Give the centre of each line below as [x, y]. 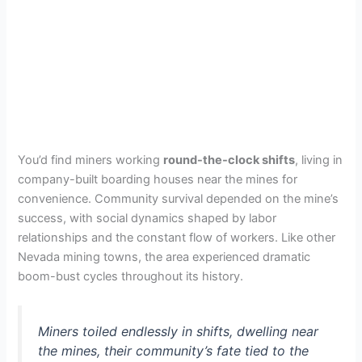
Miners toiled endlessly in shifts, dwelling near [179, 332]
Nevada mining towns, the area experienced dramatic [164, 257]
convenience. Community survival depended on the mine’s [179, 199]
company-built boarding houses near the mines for [158, 180]
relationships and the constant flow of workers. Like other [177, 238]
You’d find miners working [91, 160]
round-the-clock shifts [229, 160]
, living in [319, 160]
